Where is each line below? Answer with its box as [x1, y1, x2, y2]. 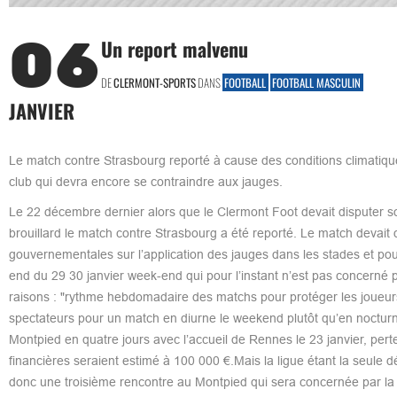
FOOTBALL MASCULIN [272, 73, 361, 91]
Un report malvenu [100, 34, 248, 63]
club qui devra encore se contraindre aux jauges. [8, 174, 283, 189]
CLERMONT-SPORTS [113, 73, 196, 91]
